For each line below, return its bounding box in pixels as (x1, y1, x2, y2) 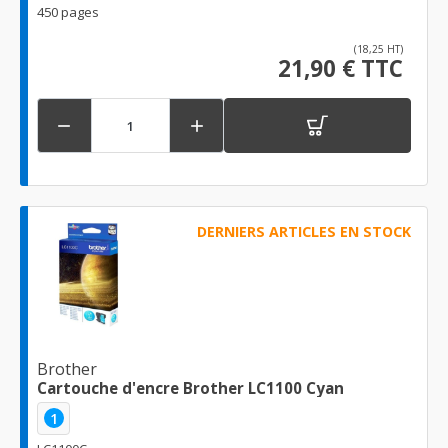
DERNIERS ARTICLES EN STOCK (196, 222, 411, 242)
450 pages (37, 3, 99, 22)
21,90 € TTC (278, 53, 403, 85)
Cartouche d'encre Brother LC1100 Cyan (37, 377, 344, 398)
